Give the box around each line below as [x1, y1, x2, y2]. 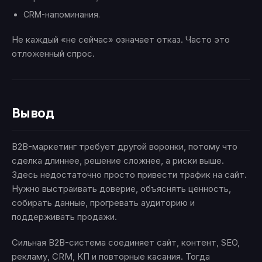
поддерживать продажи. [12, 211, 117, 223]
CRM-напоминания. [23, 9, 100, 20]
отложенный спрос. [12, 48, 95, 60]
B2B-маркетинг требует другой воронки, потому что [12, 141, 237, 153]
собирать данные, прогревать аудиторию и [12, 197, 195, 209]
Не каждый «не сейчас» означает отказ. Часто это [12, 34, 230, 46]
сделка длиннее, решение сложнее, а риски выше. [12, 155, 224, 167]
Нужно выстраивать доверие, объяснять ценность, [12, 183, 231, 195]
